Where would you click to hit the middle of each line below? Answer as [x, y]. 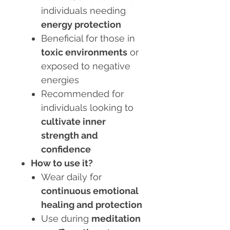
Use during [66, 219]
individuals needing [83, 11]
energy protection [81, 25]
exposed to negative [86, 66]
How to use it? [62, 163]
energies [60, 80]
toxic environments [84, 52]
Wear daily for [71, 177]
